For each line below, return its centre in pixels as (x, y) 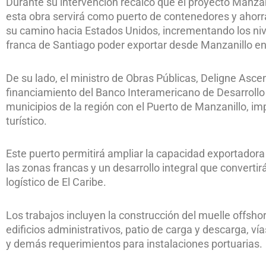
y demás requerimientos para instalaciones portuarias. (134, 243)
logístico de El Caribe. (56, 182)
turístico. (26, 121)
